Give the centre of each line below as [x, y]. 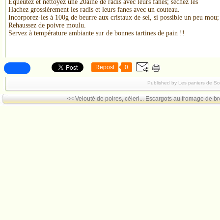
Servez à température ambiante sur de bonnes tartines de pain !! [96, 33]
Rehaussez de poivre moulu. [47, 25]
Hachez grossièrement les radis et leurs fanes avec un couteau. [94, 10]
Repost [105, 67]
